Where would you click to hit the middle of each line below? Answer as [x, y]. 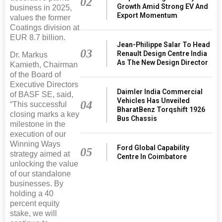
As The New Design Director [163, 62]
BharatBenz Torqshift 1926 [161, 109]
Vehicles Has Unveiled [154, 100]
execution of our [38, 134]
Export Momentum [147, 15]
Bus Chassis [137, 118]
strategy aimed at [40, 154]
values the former [40, 17]
